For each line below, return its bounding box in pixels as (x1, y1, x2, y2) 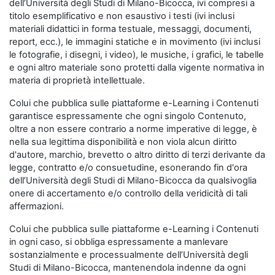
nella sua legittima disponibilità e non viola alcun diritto (9, 136, 237, 147)
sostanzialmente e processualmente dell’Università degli (9, 249, 248, 260)
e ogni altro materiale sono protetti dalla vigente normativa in (9, 62, 265, 73)
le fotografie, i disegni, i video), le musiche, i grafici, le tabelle (9, 49, 264, 60)
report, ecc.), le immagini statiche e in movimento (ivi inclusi (9, 36, 260, 47)
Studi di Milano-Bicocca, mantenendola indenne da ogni (9, 262, 246, 273)
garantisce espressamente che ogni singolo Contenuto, (9, 110, 246, 122)
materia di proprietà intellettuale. (9, 75, 145, 86)
